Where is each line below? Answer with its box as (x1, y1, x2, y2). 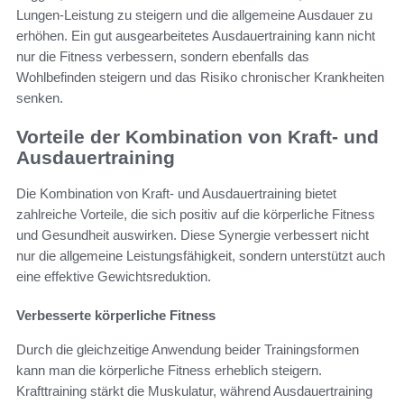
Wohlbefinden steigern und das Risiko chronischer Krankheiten (16, 69, 384, 85)
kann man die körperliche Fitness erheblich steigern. (16, 363, 322, 379)
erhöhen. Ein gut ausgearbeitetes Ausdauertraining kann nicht (16, 27, 375, 43)
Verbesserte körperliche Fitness (16, 308, 216, 324)
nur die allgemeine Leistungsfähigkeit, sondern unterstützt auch (16, 248, 385, 264)
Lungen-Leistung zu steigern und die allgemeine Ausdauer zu (16, 6, 372, 23)
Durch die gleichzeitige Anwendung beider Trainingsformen (16, 342, 359, 358)
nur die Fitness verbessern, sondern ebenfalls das (16, 48, 309, 64)
